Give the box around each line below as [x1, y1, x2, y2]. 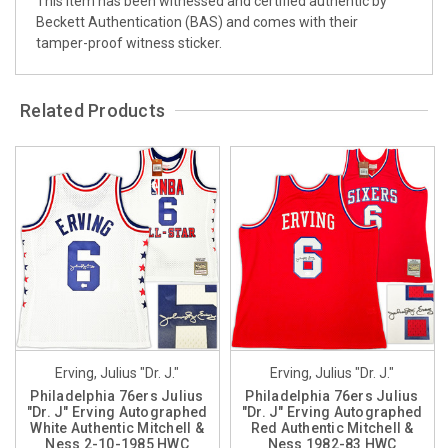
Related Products [20, 99, 166, 121]
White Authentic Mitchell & [30, 419, 204, 436]
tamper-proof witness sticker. [36, 34, 222, 51]
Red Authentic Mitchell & [250, 419, 414, 436]
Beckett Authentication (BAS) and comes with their [36, 13, 358, 30]
